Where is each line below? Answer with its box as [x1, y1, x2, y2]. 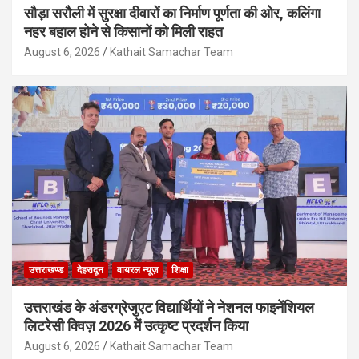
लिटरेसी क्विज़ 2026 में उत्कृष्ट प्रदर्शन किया [24, 317, 248, 335]
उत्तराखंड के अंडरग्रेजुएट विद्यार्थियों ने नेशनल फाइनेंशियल [24, 299, 314, 317]
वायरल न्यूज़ [117, 264, 158, 276]
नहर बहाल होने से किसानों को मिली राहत [24, 22, 223, 40]
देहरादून [77, 264, 103, 276]
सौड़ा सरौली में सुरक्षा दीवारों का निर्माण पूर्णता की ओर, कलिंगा [24, 4, 321, 22]
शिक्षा [171, 264, 188, 276]
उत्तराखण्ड [29, 264, 63, 276]
